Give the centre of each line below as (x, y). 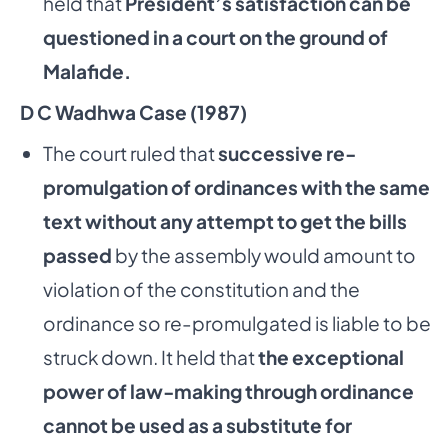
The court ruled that (130, 153)
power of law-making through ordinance (228, 391)
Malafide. (86, 71)
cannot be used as (127, 425)
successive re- (286, 153)
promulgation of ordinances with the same (236, 187)
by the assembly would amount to (263, 255)
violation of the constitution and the (201, 289)
